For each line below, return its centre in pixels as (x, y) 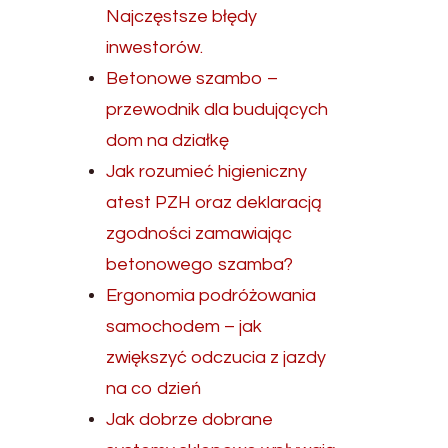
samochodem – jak (184, 326)
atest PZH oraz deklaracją (214, 202)
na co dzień (154, 388)
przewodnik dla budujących (217, 109)
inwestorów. (155, 47)
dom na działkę (168, 140)
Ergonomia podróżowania (211, 295)
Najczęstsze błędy (182, 16)
